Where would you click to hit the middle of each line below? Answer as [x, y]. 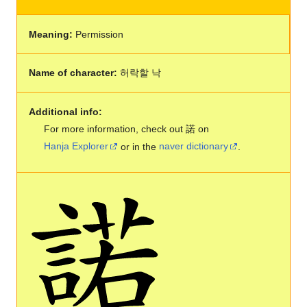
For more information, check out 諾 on [127, 128]
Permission [98, 34]
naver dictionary [194, 146]
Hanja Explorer [76, 146]
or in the [139, 146]
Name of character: [73, 73]
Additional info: [65, 111]
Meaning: [50, 34]
